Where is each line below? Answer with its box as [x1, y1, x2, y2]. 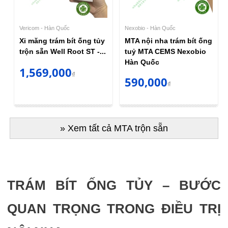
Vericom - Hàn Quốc [19, 25, 70, 32]
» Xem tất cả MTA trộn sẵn [60, 123, 168, 134]
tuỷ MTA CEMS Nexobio [125, 47, 206, 56]
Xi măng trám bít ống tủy [19, 37, 105, 45]
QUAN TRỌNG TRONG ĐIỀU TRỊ [7, 201, 221, 217]
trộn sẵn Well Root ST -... [19, 47, 106, 56]
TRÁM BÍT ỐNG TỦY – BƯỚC [7, 178, 221, 193]
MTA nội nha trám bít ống [125, 37, 212, 45]
